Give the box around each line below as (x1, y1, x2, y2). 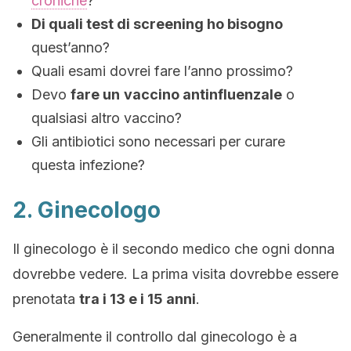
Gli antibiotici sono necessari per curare (31, 133, 285, 150)
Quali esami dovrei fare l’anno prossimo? (31, 63, 293, 79)
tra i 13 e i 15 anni (79, 291, 196, 307)
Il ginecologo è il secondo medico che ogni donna (13, 241, 335, 257)
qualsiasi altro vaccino (31, 110, 175, 126)
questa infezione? (31, 157, 145, 173)
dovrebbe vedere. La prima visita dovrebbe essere (13, 266, 338, 282)
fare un (71, 86, 120, 103)
